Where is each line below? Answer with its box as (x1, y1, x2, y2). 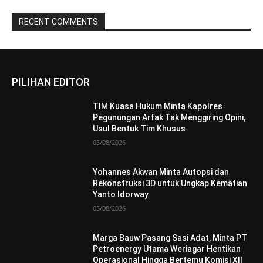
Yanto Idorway (93, 189, 149, 199)
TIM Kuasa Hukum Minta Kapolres (93, 102, 223, 112)
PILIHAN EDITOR (12, 76, 90, 89)
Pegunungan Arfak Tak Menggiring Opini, (93, 113, 246, 123)
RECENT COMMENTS (19, 17, 98, 27)
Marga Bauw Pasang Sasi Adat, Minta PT (93, 232, 248, 242)
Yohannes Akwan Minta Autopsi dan (93, 167, 230, 177)
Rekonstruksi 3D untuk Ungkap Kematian (93, 178, 248, 188)
